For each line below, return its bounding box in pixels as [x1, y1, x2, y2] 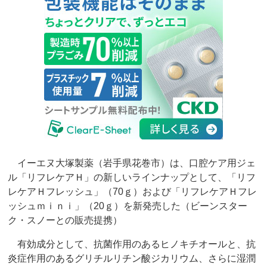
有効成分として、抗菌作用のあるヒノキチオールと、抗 [8, 239, 256, 250]
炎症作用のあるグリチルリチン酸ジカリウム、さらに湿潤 [8, 253, 256, 264]
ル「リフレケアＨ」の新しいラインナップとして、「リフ [8, 172, 256, 183]
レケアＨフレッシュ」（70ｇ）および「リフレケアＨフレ [8, 187, 257, 197]
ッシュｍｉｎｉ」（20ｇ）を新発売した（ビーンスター [8, 201, 248, 212]
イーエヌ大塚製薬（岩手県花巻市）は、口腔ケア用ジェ [8, 158, 256, 169]
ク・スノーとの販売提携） [8, 215, 123, 226]
